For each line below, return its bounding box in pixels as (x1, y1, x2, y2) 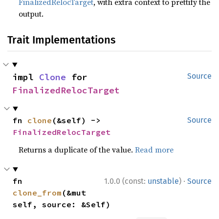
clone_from (13, 188, 62, 197)
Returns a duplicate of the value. (19, 144, 135, 155)
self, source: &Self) (13, 199, 111, 209)
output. (19, 8, 44, 19)
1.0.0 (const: (104, 176, 148, 186)
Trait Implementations (7, 33, 115, 46)
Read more (135, 144, 174, 155)
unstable (148, 176, 179, 186)
